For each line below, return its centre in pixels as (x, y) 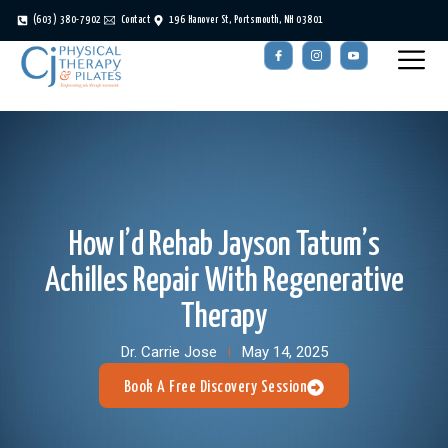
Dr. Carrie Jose (168, 352)
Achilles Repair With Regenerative (224, 282)
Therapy (224, 318)
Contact (135, 20)
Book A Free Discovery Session (215, 387)
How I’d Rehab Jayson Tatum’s (224, 246)
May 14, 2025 (284, 352)
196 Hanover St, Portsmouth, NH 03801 (246, 20)
